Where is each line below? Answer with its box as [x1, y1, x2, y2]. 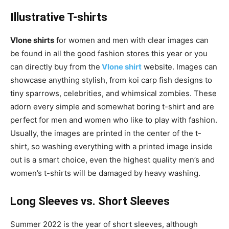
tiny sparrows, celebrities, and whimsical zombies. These [10, 88, 217, 99]
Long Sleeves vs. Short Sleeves [10, 195, 172, 208]
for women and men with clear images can [54, 35, 209, 45]
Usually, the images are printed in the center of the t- [10, 128, 201, 139]
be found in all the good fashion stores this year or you [10, 49, 208, 59]
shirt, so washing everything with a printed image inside [10, 142, 213, 152]
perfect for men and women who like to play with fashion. [10, 115, 217, 125]
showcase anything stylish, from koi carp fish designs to [10, 75, 212, 85]
